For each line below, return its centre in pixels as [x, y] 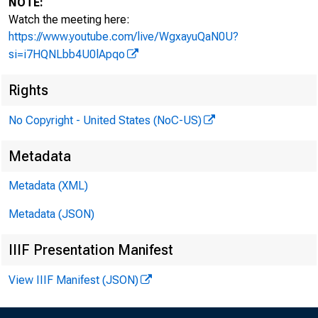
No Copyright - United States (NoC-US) [105, 120]
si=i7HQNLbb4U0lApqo [67, 54]
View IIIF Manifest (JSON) [73, 280]
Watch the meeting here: [69, 20]
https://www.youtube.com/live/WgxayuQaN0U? [124, 37]
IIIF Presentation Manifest [91, 250]
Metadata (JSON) [51, 214]
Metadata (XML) [48, 186]
